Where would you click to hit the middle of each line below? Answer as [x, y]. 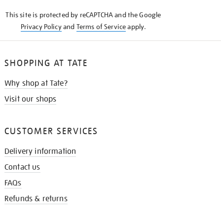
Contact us [22, 167]
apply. [136, 27]
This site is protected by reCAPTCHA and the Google [83, 15]
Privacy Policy [41, 27]
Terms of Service [101, 27]
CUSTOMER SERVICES [51, 131]
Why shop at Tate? [36, 84]
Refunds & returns [36, 199]
